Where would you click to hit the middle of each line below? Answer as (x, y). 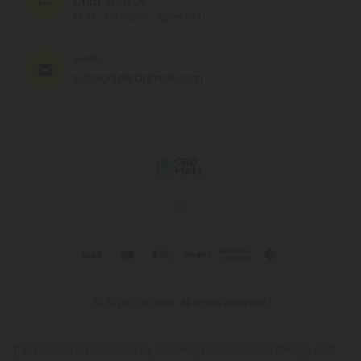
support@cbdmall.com (138, 78)
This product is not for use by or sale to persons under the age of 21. (174, 350)
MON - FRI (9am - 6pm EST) (139, 17)
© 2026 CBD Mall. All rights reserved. (180, 303)
